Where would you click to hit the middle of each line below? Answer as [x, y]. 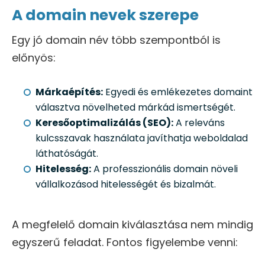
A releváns [199, 123]
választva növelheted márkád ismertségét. [135, 108]
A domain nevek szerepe [105, 15]
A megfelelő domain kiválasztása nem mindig [132, 225]
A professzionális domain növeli [164, 169]
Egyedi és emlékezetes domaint [178, 92]
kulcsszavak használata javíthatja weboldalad [142, 138]
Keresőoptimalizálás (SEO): [104, 123]
